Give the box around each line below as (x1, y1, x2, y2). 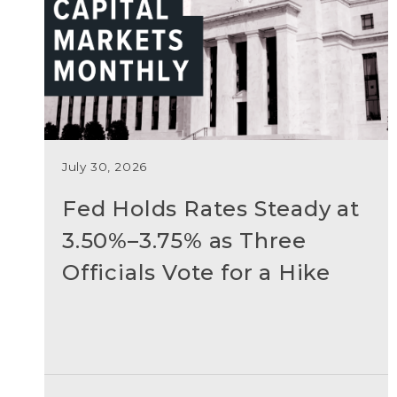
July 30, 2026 (62, 159, 147, 174)
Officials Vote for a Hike (62, 259, 331, 285)
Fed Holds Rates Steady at (62, 195, 360, 222)
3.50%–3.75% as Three (62, 227, 307, 253)
